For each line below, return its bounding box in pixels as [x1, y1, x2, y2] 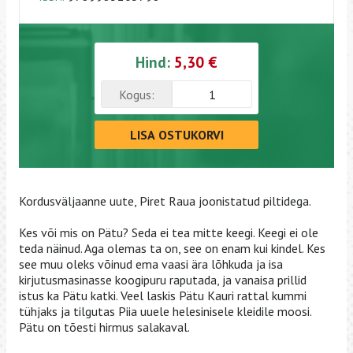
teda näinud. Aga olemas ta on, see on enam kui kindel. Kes [19, 240, 325, 257]
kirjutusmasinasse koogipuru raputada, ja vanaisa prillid [19, 272, 307, 288]
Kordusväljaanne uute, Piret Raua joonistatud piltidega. [19, 193, 311, 210]
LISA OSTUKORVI [129, 127, 224, 143]
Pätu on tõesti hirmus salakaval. [19, 319, 190, 336]
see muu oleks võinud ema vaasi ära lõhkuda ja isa [19, 256, 283, 273]
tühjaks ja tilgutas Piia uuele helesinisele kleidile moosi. [19, 303, 311, 320]
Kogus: [118, 86, 154, 102]
